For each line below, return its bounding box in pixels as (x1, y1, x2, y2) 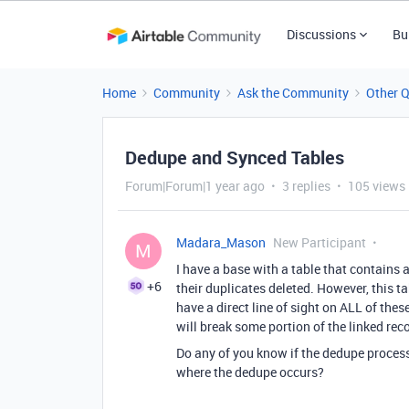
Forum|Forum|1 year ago (125, 177, 265, 194)
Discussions (286, 26, 356, 43)
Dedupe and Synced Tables (125, 145, 344, 170)
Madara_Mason (176, 234, 266, 251)
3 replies (282, 177, 330, 194)
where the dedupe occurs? (176, 363, 324, 381)
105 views (348, 177, 405, 194)
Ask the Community (237, 84, 349, 101)
